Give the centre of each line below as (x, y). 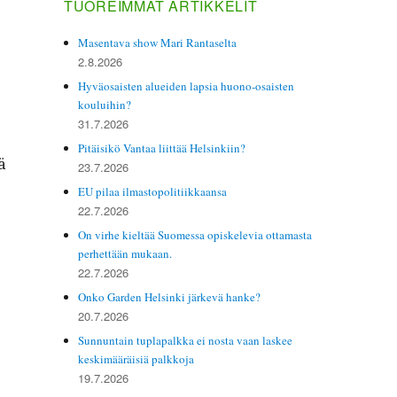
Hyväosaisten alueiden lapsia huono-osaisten (187, 86)
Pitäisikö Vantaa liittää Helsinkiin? (162, 148)
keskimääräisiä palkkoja (136, 358)
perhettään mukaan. (125, 253)
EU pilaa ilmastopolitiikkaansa (153, 191)
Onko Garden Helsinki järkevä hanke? (170, 296)
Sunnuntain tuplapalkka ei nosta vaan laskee (186, 340)
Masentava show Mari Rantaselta (158, 42)
